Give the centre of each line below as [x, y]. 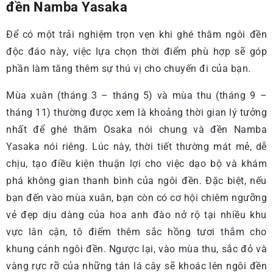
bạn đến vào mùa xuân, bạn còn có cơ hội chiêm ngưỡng [136, 198]
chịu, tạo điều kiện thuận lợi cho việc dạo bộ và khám [136, 164]
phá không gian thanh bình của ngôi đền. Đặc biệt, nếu [136, 181]
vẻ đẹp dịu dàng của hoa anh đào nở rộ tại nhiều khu [136, 215]
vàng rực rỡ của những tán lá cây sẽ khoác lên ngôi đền [136, 266]
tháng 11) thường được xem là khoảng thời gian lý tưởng [136, 112]
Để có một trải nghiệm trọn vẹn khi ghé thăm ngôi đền [136, 34]
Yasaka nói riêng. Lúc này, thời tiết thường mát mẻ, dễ [136, 147]
